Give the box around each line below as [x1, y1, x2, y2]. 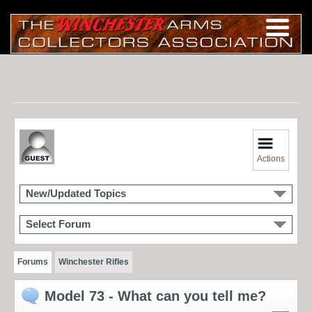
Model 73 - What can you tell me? [45, 288, 266, 304]
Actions [257, 153, 286, 164]
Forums [17, 256, 48, 267]
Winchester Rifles [58, 256, 129, 267]
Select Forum [26, 218, 91, 230]
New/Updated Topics [26, 187, 126, 199]
